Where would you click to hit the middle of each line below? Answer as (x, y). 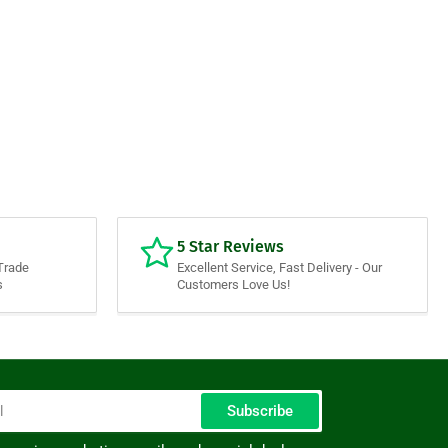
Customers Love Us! (233, 285)
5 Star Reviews (230, 247)
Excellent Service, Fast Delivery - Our (279, 268)
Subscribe (260, 411)
